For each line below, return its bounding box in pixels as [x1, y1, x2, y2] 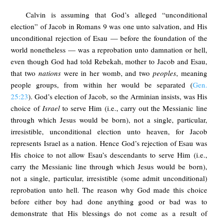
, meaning [176, 68, 207, 78]
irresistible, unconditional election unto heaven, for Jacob [11, 126, 207, 136]
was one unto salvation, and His [107, 21, 207, 31]
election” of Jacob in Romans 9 [11, 21, 107, 31]
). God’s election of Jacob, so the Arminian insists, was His [28, 91, 207, 101]
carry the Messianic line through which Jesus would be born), [11, 161, 207, 171]
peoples [152, 68, 176, 78]
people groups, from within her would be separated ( [11, 79, 193, 90]
